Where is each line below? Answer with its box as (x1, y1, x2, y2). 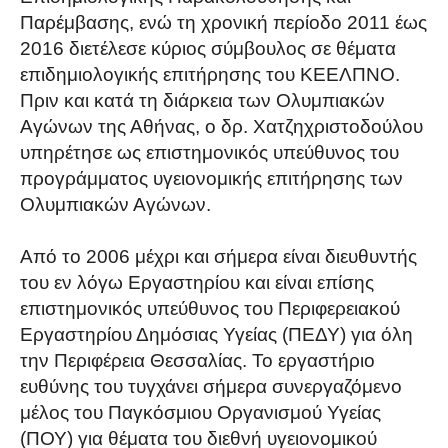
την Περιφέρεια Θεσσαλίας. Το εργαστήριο (20, 350, 375, 372)
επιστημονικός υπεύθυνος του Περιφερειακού (20, 298, 400, 320)
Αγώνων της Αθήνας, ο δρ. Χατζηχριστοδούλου (20, 116, 423, 138)
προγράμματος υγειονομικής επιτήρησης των (20, 168, 403, 190)
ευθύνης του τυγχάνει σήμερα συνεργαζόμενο (20, 376, 402, 398)
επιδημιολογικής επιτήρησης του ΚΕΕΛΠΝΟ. (20, 64, 400, 86)
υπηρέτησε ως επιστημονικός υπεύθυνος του (20, 142, 399, 164)
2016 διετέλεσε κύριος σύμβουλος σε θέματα (20, 38, 396, 60)
